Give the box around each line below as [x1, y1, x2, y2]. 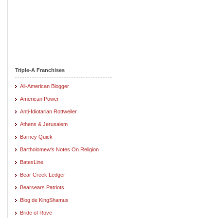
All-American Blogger [20, 83, 69, 89]
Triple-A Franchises [15, 67, 65, 73]
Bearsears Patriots [20, 184, 64, 190]
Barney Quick [20, 133, 53, 140]
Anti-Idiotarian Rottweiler [20, 108, 77, 114]
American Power [20, 95, 59, 102]
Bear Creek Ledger [20, 171, 65, 178]
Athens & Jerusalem [20, 121, 68, 127]
